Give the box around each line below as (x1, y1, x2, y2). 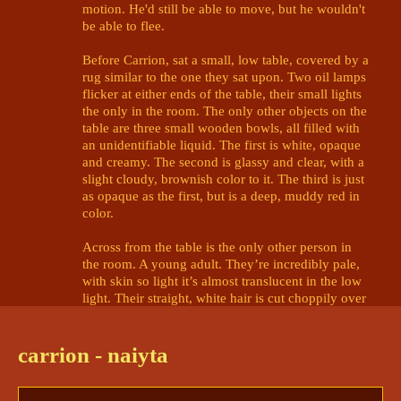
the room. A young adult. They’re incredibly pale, (82, 255, 360, 271)
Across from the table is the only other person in (82, 238, 352, 254)
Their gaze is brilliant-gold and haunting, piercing (82, 340, 360, 356)
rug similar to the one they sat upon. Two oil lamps (82, 68, 366, 84)
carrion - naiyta (18, 342, 168, 367)
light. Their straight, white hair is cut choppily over (82, 289, 366, 305)
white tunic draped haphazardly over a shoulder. (82, 323, 352, 339)
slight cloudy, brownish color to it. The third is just (82, 170, 364, 186)
